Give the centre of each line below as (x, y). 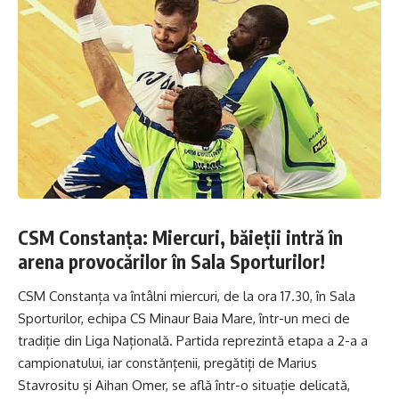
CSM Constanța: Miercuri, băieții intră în (180, 237)
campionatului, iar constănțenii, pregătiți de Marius (167, 363)
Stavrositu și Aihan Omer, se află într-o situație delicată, (184, 386)
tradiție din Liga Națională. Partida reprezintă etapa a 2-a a (193, 341)
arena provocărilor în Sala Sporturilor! (171, 261)
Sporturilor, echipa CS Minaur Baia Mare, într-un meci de (184, 319)
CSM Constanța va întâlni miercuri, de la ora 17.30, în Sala (187, 297)
